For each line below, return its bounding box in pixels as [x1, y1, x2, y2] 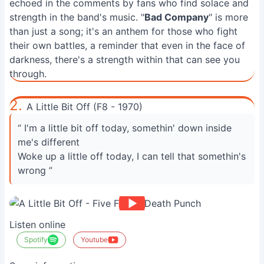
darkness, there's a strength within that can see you [9, 54, 240, 65]
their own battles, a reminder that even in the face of [9, 39, 245, 51]
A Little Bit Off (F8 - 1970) [27, 101, 143, 113]
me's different [18, 136, 80, 148]
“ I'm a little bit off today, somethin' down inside [18, 122, 232, 134]
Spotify [24, 235, 48, 244]
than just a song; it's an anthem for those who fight [9, 25, 237, 37]
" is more [209, 11, 248, 23]
